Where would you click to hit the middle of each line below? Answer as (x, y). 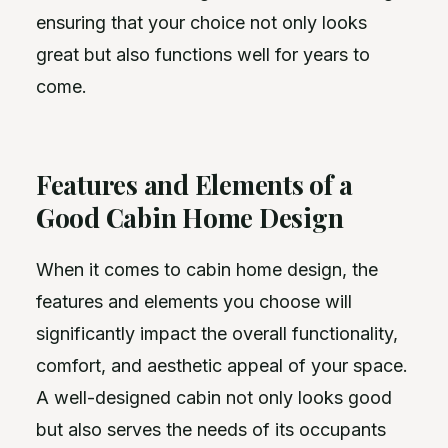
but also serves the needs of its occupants (211, 429)
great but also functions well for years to (203, 54)
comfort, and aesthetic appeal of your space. (222, 365)
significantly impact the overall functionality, (217, 333)
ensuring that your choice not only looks (201, 22)
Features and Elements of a (194, 184)
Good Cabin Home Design (190, 217)
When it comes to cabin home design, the (207, 269)
